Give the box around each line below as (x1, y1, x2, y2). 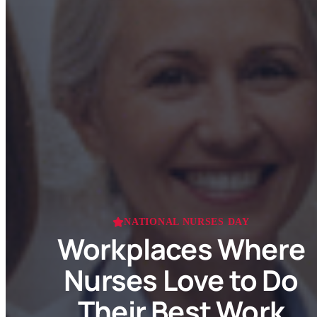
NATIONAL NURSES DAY (124, 217, 250, 228)
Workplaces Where (57, 229, 306, 269)
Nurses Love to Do (64, 260, 299, 300)
